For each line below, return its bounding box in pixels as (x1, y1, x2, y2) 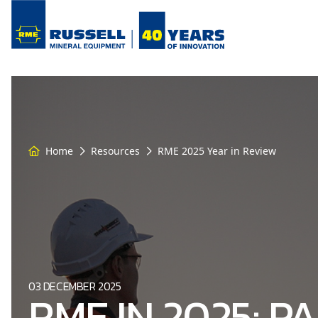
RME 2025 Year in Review (158, 143, 276, 158)
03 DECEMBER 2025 (28, 277, 121, 295)
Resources (91, 143, 140, 158)
